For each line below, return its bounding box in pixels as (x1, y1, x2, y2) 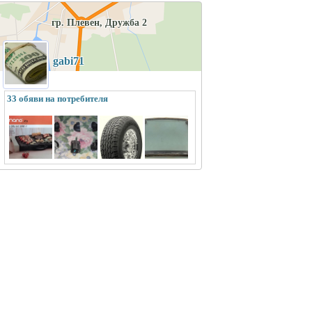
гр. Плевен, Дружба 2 (52, 17, 147, 28)
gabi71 (53, 55, 84, 67)
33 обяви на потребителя (7, 93, 108, 104)
